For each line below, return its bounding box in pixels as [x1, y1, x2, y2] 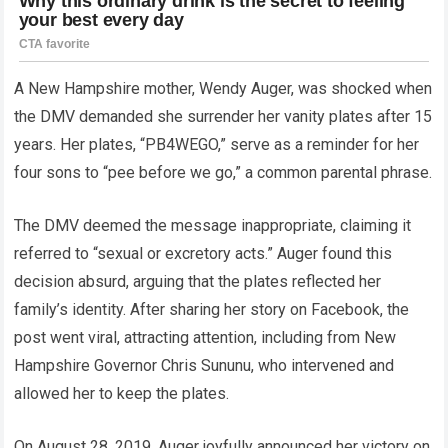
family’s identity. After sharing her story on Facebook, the [14, 299, 410, 319]
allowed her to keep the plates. [14, 383, 230, 403]
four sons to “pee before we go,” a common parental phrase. [14, 162, 433, 182]
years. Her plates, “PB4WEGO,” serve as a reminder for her [14, 134, 420, 154]
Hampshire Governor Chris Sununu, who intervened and [14, 355, 395, 375]
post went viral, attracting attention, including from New [14, 327, 397, 347]
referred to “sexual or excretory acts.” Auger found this [14, 243, 393, 263]
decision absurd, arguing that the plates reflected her [14, 271, 382, 291]
